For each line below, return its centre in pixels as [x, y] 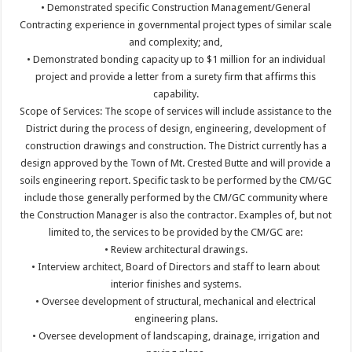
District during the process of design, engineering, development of [176, 128]
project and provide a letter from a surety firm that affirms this [176, 77]
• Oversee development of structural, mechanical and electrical [176, 301]
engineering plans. [176, 319]
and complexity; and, [176, 42]
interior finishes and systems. [176, 284]
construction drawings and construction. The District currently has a [176, 146]
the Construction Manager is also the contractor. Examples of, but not [176, 215]
